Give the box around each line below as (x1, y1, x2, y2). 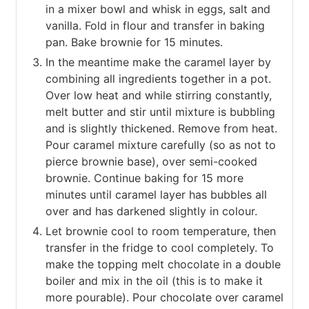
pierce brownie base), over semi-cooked (46, 154, 257, 169)
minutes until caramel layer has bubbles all (46, 188, 267, 202)
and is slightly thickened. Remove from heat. (46, 121, 277, 136)
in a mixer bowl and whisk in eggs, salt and (46, 2, 270, 17)
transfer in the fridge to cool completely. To (46, 241, 274, 255)
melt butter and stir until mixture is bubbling (46, 105, 275, 119)
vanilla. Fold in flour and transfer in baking (46, 19, 265, 33)
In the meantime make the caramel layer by (46, 55, 271, 70)
